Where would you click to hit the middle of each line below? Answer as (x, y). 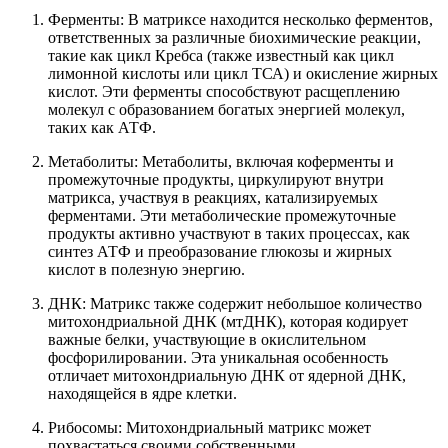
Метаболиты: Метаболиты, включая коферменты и (221, 161)
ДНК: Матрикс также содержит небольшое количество (235, 303)
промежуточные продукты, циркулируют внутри (216, 179)
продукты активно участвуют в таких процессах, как (229, 233)
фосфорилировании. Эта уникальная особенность (218, 357)
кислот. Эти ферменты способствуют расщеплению (224, 91)
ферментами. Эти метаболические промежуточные (222, 215)
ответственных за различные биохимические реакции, (234, 37)
